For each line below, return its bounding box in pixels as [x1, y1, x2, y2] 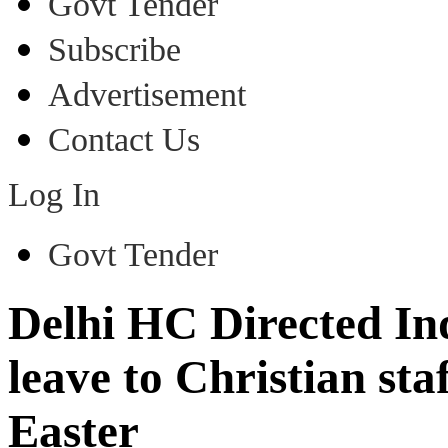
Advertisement [48, 76, 246, 113]
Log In [8, 176, 100, 213]
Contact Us [48, 121, 200, 158]
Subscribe [48, 31, 181, 68]
